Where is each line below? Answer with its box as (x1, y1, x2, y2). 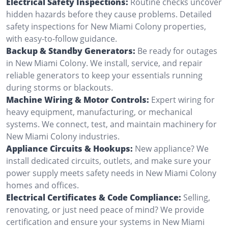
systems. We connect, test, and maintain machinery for (6, 118, 217, 130)
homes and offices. (6, 179, 79, 191)
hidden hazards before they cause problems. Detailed (6, 8, 212, 20)
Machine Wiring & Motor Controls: (6, 94, 149, 105)
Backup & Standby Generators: (6, 45, 135, 56)
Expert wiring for (151, 94, 215, 105)
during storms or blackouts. (6, 81, 113, 93)
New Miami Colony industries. (6, 130, 120, 142)
